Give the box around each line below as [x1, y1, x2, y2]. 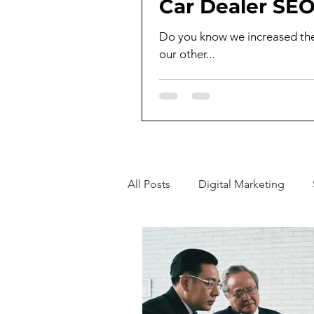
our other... [159, 46, 214, 61]
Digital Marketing [198, 177, 285, 191]
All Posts [128, 177, 170, 191]
